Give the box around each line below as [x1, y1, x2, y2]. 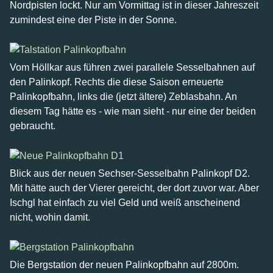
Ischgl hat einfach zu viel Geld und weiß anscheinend [10, 197, 240, 208]
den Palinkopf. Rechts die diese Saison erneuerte [10, 77, 224, 87]
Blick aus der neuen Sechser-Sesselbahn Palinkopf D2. [10, 168, 250, 179]
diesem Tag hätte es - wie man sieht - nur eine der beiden [10, 106, 256, 116]
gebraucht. [10, 121, 55, 131]
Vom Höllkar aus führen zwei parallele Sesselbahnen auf [10, 62, 255, 73]
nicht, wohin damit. [10, 212, 90, 222]
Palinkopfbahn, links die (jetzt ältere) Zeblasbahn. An [10, 91, 237, 102]
